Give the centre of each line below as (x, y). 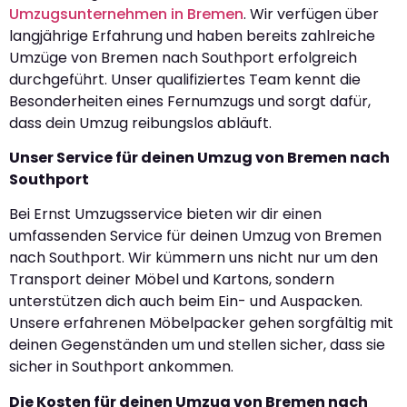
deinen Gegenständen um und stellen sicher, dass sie (197, 345)
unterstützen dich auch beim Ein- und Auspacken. (186, 302)
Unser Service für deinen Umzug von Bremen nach (199, 157)
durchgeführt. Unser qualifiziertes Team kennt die (185, 79)
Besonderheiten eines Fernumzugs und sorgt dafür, (190, 101)
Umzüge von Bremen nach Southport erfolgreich (183, 57)
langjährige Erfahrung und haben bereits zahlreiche (192, 35)
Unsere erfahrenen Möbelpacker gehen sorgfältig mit (201, 323)
